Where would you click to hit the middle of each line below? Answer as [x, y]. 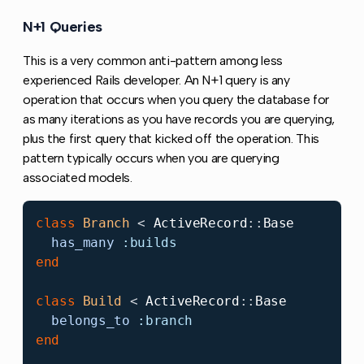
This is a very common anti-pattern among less [153, 60]
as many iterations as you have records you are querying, [179, 119]
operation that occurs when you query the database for [176, 99]
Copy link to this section [180, 28]
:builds [149, 242]
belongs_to [91, 320]
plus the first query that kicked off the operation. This [171, 138]
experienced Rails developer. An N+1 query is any [156, 80]
